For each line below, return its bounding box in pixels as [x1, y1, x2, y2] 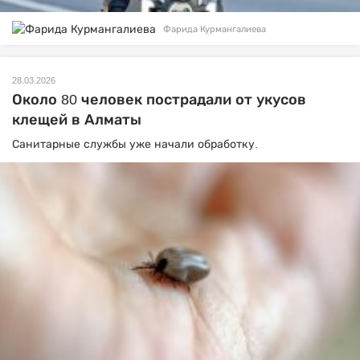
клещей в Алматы [12, 111, 141, 128]
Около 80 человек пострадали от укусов [12, 91, 306, 108]
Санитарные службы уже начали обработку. [12, 137, 258, 150]
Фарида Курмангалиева [163, 23, 266, 34]
